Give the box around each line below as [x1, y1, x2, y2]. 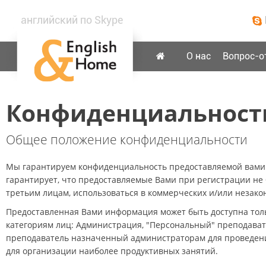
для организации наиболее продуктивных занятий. [6, 245, 218, 256]
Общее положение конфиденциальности [6, 131, 248, 148]
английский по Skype [21, 14, 123, 26]
